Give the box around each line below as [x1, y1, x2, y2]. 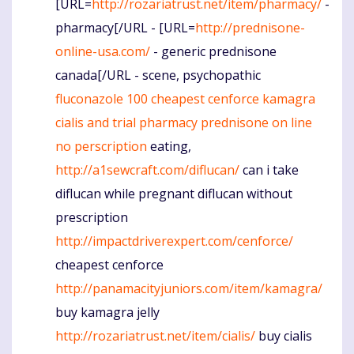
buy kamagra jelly [55, 303, 160, 321]
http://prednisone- [195, 18, 305, 36]
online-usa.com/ [55, 42, 150, 60]
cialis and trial [55, 113, 136, 131]
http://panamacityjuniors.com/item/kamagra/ [55, 279, 322, 297]
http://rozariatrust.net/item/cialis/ [55, 326, 255, 345]
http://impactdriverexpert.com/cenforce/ [55, 232, 293, 250]
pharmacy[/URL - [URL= [55, 18, 195, 36]
